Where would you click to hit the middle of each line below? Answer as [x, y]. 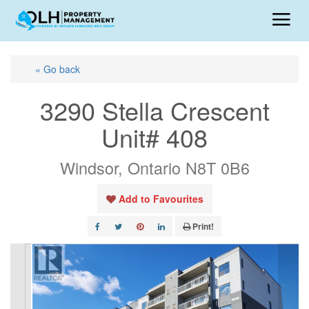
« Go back [58, 69]
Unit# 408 [154, 137]
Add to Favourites [161, 199]
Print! [203, 226]
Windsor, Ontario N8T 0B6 [154, 168]
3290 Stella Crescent [154, 110]
